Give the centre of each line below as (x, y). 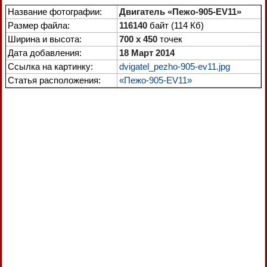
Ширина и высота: (45, 39)
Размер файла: (39, 25)
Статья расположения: (54, 80)
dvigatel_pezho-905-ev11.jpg (175, 66)
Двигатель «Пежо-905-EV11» (180, 12)
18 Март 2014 (147, 53)
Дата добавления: (45, 53)
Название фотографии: (55, 12)
